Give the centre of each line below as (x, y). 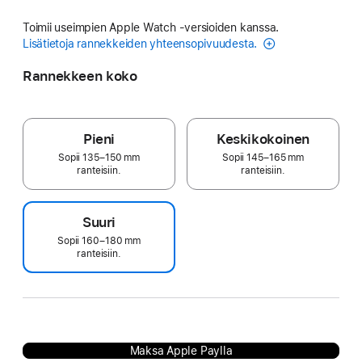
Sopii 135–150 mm (99, 157)
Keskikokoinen (263, 139)
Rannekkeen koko (80, 76)
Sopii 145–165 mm (263, 157)
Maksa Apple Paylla (181, 350)
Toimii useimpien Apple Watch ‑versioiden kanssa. (151, 27)
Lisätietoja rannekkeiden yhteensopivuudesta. (141, 43)
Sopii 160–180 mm (99, 240)
